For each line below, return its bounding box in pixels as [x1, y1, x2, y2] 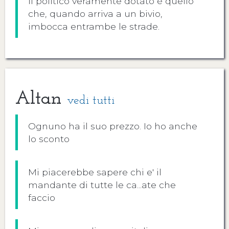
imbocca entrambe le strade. [28, 21, 159, 32]
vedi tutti [67, 95, 114, 107]
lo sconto [28, 133, 70, 144]
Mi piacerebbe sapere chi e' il [28, 167, 162, 177]
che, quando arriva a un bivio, [28, 8, 163, 19]
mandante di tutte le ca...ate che [28, 179, 176, 190]
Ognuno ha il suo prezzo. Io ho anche [28, 121, 197, 131]
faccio [28, 192, 55, 203]
